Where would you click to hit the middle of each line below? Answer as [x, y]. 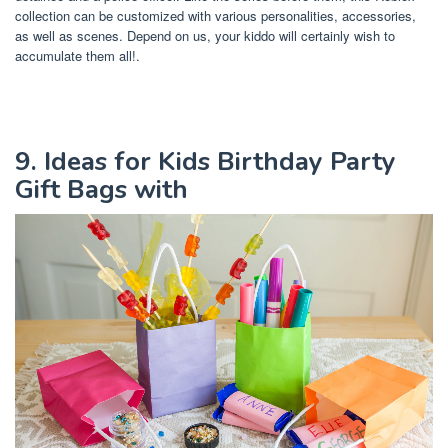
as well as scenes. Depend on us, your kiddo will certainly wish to [205, 36]
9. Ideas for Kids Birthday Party [205, 162]
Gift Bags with [101, 190]
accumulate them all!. [77, 56]
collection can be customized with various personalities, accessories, [215, 16]
